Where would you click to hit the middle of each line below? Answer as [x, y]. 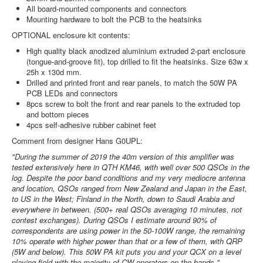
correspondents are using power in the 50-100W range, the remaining [128, 230]
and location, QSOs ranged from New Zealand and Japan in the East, [129, 188]
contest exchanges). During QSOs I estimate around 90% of [114, 220]
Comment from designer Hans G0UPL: [77, 141]
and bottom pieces [58, 114]
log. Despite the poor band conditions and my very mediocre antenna [129, 178]
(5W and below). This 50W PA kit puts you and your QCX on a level [127, 252]
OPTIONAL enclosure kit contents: [71, 35]
